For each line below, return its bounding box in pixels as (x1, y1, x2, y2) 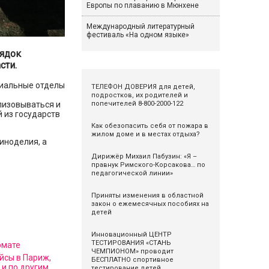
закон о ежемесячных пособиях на (91, 200, 209, 208)
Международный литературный (86, 22, 195, 31)
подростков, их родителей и (91, 91, 188, 99)
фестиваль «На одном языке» (86, 31, 189, 39)
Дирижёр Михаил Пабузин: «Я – (91, 153, 197, 160)
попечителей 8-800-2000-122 (91, 100, 183, 107)
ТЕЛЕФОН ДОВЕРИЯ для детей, (91, 83, 195, 91)
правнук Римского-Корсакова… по (91, 161, 205, 169)
